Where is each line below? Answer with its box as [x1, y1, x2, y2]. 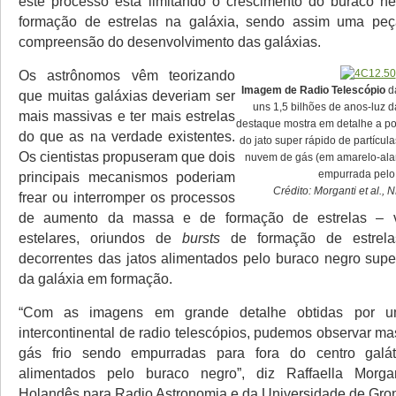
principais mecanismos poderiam [19, 169, 235, 186]
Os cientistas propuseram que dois [19, 148, 235, 165]
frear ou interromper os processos [19, 189, 235, 206]
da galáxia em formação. [19, 270, 172, 287]
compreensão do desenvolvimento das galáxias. [19, 34, 321, 50]
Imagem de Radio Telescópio [241, 84, 385, 97]
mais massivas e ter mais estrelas [19, 108, 235, 125]
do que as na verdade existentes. [19, 128, 235, 145]
